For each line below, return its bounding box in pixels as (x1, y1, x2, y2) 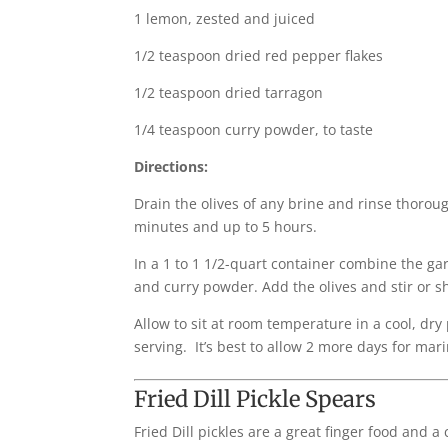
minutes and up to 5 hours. (134, 216, 318, 236)
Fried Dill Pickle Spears (134, 384, 377, 413)
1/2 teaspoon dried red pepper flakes (134, 45, 384, 65)
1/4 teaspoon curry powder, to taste (134, 119, 374, 139)
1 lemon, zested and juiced (134, 8, 316, 28)
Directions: (134, 156, 209, 176)
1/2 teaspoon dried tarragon (134, 82, 324, 102)
